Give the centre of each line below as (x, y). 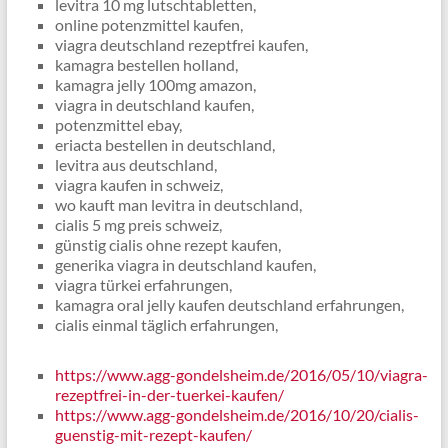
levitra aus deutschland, (135, 164)
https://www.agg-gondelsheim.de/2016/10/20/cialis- (236, 414)
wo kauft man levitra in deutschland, (178, 204)
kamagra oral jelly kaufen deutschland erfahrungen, (229, 304)
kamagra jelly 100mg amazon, (155, 84)
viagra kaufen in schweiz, (138, 184)
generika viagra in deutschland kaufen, (185, 264)
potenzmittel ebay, (118, 124)
